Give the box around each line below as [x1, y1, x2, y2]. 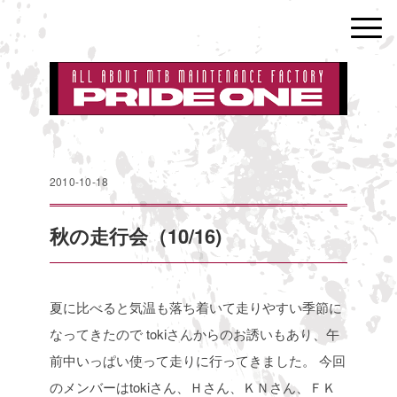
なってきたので [50, 324, 143, 344]
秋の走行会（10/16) [50, 222, 222, 251]
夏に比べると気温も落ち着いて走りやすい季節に [50, 298, 342, 317]
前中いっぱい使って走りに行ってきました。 [50, 351, 315, 370]
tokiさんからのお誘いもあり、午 [143, 324, 339, 344]
